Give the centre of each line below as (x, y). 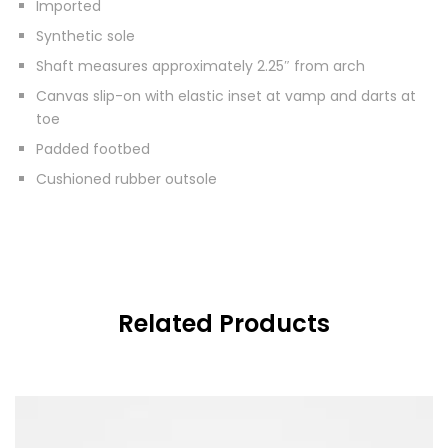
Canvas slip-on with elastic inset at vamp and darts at (226, 95)
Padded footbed (93, 148)
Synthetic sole (85, 35)
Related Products (224, 323)
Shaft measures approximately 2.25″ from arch (200, 65)
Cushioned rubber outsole (126, 178)
